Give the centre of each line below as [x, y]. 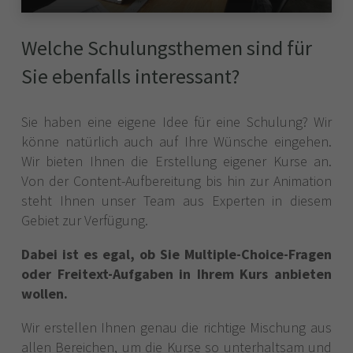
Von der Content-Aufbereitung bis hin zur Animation [176, 181]
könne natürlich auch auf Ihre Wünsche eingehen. [176, 142]
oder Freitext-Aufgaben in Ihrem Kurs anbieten [176, 274]
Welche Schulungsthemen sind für [167, 48]
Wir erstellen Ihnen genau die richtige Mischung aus [176, 328]
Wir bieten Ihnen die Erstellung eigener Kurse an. [176, 162]
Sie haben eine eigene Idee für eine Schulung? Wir [176, 122]
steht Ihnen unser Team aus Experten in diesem [176, 201]
